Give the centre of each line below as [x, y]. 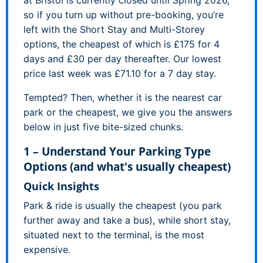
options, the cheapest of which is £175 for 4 [122, 44]
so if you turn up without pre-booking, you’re [124, 14]
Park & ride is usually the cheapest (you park [123, 205]
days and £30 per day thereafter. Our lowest [122, 58]
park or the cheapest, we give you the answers [128, 112]
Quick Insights [61, 186]
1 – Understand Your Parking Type [117, 151]
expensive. [47, 249]
